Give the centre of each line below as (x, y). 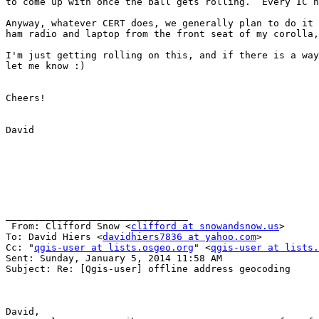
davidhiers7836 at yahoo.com (179, 237)
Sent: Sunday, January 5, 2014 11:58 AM (114, 258)
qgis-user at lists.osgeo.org (114, 248)
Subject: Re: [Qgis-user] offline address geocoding (148, 269)
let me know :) (46, 66)
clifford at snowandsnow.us (205, 226)
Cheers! (26, 98)
